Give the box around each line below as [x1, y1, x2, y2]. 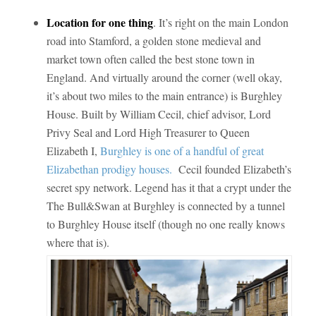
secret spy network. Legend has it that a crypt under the [46, 180, 291, 195]
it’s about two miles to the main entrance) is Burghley [46, 88, 282, 104]
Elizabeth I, [46, 143, 100, 159]
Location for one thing [46, 14, 153, 31]
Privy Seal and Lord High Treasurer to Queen [46, 125, 250, 140]
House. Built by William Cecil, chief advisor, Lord [46, 107, 271, 122]
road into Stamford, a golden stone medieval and [46, 33, 261, 49]
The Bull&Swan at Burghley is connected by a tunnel [46, 198, 285, 214]
